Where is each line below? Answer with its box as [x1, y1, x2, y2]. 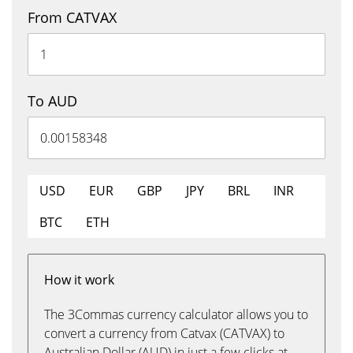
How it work [44, 271, 114, 288]
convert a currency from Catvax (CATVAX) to [44, 325, 284, 342]
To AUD [28, 91, 77, 110]
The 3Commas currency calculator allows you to [44, 306, 308, 323]
